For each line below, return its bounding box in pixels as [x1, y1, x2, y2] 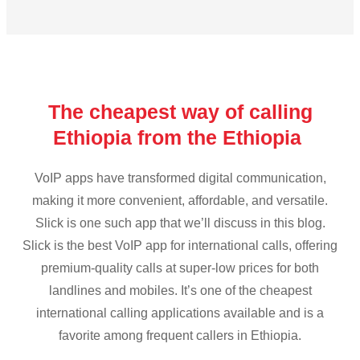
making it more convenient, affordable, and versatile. [32, 194, 328, 208]
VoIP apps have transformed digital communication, [34, 171, 326, 186]
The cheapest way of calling [47, 100, 313, 124]
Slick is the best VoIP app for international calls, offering [22, 239, 337, 253]
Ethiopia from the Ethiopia [53, 126, 307, 149]
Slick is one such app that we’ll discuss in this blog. [35, 216, 325, 231]
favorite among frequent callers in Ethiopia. [59, 329, 301, 343]
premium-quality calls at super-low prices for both [41, 261, 319, 276]
